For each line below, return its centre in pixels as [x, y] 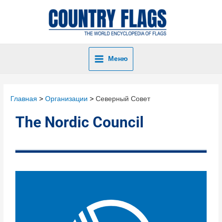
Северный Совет [123, 99]
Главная [24, 99]
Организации [67, 99]
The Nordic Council [80, 122]
